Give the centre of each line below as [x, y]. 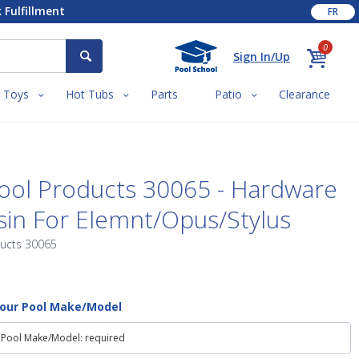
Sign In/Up [262, 56]
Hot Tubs [89, 95]
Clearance [305, 95]
